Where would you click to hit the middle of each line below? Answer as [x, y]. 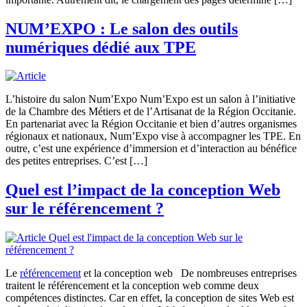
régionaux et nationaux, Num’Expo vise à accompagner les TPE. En [153, 136]
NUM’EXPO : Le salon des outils [122, 28]
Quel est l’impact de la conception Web [143, 190]
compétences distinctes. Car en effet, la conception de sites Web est [150, 298]
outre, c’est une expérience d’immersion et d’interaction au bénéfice [151, 149]
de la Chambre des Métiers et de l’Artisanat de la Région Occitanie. [151, 112]
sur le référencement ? [85, 209]
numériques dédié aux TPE [101, 47]
